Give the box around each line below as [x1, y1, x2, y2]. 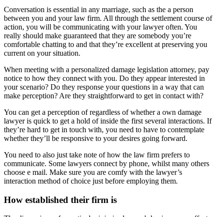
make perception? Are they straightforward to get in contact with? [4, 91, 203, 100]
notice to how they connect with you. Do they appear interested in [4, 74, 205, 82]
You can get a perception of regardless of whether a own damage [4, 108, 201, 116]
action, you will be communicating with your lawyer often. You [4, 22, 197, 31]
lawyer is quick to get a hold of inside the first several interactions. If [4, 116, 212, 125]
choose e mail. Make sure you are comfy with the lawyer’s [4, 168, 182, 176]
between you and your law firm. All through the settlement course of [4, 14, 212, 22]
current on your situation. [4, 48, 80, 57]
